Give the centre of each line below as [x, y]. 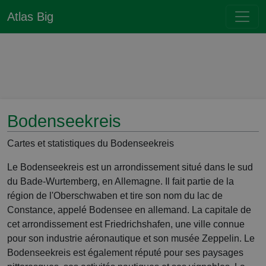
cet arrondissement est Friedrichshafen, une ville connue [126, 224]
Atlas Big [30, 17]
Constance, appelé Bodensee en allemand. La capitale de [129, 210]
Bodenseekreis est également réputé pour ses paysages [125, 253]
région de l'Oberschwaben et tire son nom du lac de [115, 196]
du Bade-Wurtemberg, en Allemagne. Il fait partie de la [121, 181]
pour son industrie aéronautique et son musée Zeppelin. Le [131, 238]
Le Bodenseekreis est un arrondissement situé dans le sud [130, 167]
